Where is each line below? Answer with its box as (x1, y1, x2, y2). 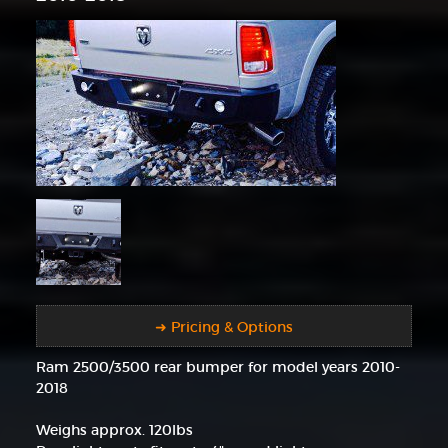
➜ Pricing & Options (155, 317, 293, 336)
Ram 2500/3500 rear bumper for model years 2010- (35, 358, 400, 377)
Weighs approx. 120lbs (35, 421, 193, 440)
